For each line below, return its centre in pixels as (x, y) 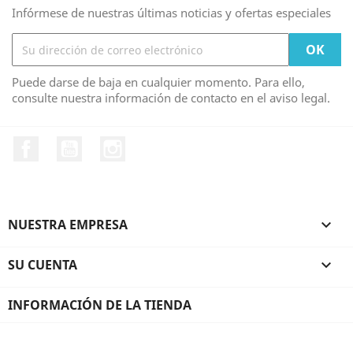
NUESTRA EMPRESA (68, 224)
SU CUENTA (43, 264)
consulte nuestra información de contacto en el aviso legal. (171, 98)
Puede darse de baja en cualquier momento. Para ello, (158, 82)
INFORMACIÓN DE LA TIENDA (100, 305)
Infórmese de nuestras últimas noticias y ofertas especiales (171, 13)
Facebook (67, 144)
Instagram (156, 144)
